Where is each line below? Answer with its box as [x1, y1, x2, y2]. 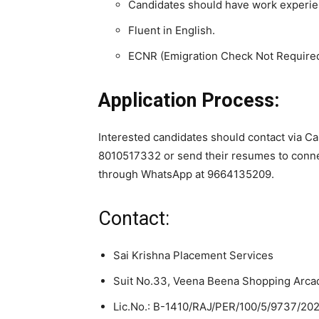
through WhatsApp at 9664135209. [98, 167, 274, 181]
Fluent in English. [128, 23, 215, 37]
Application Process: [98, 88, 279, 112]
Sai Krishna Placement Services [113, 248, 273, 262]
